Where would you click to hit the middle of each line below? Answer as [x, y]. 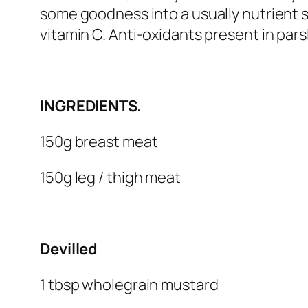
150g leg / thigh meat [110, 178]
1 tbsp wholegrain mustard [129, 285]
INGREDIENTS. [91, 106]
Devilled [69, 249]
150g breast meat [99, 142]
